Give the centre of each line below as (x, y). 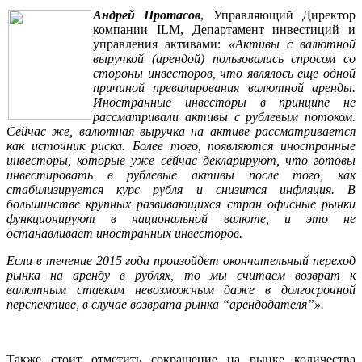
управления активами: (161, 44)
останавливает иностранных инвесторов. (124, 234)
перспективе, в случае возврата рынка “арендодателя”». (165, 305)
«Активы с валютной (292, 44)
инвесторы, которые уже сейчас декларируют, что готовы (181, 161)
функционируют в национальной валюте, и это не (181, 219)
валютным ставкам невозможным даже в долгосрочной (181, 290)
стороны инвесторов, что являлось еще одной (224, 74)
